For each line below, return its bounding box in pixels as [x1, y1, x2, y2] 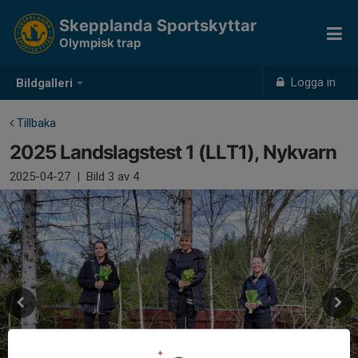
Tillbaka [14, 116, 56, 130]
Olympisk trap [59, 35, 141, 50]
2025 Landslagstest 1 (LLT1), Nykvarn [10, 141, 336, 164]
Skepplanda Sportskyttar [59, 16, 257, 35]
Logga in [288, 75, 336, 89]
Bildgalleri [16, 76, 73, 91]
